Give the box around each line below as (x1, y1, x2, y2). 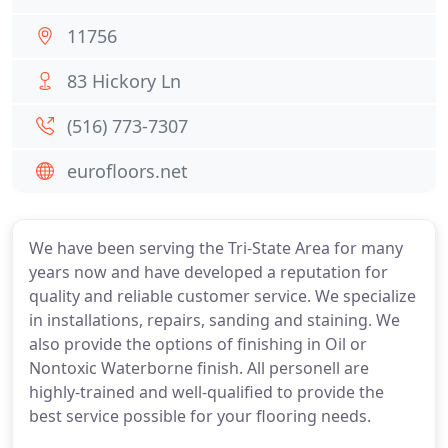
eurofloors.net (67, 159, 188, 183)
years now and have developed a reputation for (29, 261, 388, 283)
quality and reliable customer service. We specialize (29, 285, 416, 307)
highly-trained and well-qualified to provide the (29, 381, 384, 403)
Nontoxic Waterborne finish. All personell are (29, 357, 369, 379)
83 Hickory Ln (67, 69, 181, 93)
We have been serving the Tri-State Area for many (29, 237, 403, 259)
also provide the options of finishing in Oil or (29, 333, 367, 355)
